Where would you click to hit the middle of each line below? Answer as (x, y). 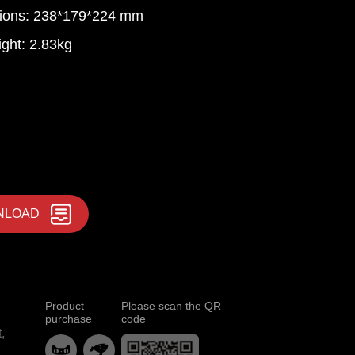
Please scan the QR (171, 306)
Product (64, 306)
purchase (68, 319)
